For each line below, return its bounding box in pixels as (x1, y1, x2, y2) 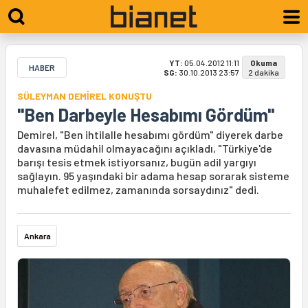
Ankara (24, 231, 51, 241)
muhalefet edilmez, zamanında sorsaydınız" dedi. (17, 183, 259, 196)
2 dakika (248, 67, 279, 77)
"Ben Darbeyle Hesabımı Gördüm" (17, 104, 274, 125)
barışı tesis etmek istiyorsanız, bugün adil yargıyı (17, 155, 256, 168)
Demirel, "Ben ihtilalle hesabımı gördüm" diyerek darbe (17, 128, 283, 141)
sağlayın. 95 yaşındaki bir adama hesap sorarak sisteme (17, 169, 289, 182)
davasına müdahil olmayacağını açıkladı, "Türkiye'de (17, 142, 272, 155)
